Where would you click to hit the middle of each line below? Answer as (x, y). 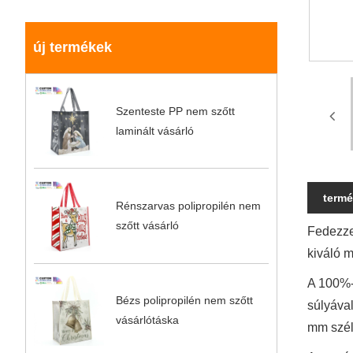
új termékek (72, 47)
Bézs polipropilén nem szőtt (185, 301)
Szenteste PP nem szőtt (176, 111)
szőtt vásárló (148, 226)
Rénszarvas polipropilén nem (189, 206)
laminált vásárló (155, 130)
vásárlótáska (148, 320)
